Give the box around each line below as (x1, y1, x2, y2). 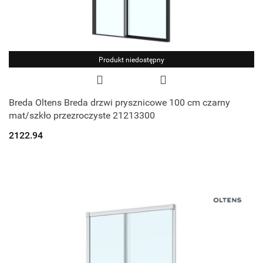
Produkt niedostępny (99, 55, 164, 64)
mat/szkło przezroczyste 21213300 (9, 109, 155, 121)
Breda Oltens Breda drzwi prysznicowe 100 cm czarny (9, 96, 230, 108)
